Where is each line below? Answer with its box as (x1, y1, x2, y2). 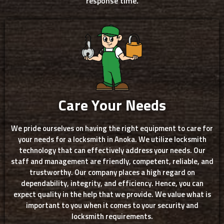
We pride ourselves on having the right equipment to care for (11, 125, 213, 133)
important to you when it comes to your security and (25, 202, 198, 210)
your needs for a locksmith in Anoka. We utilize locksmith (17, 136, 206, 144)
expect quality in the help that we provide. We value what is (13, 191, 211, 199)
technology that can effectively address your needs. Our (18, 147, 205, 155)
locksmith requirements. (71, 213, 153, 221)
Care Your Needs (58, 99, 166, 114)
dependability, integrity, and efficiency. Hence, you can (20, 180, 203, 188)
